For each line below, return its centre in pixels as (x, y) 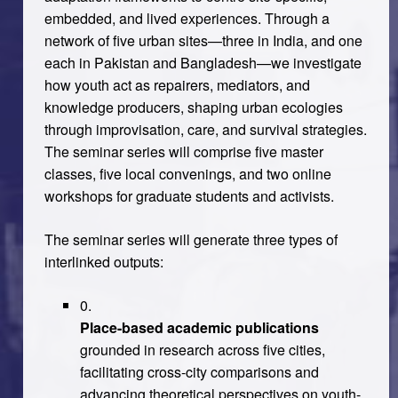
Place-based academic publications (199, 327)
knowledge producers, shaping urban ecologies (193, 107)
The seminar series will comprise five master (183, 151)
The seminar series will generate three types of (191, 239)
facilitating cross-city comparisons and (199, 371)
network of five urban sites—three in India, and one (203, 40)
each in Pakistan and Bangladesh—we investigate (203, 62)
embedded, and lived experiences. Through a (187, 18)
